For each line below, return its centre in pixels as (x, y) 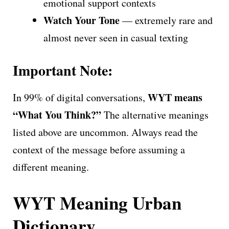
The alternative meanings (155, 114)
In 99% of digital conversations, (80, 97)
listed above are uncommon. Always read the (105, 132)
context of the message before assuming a (99, 149)
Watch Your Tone (82, 20)
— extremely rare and (166, 20)
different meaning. (51, 167)
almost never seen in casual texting (116, 37)
